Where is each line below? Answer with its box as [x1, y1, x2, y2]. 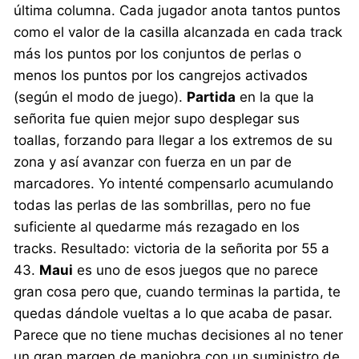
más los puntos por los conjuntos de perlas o [14, 45, 302, 62]
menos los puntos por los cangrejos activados [14, 67, 309, 83]
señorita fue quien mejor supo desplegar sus [14, 110, 301, 127]
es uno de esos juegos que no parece [73, 261, 319, 278]
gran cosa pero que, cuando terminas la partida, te [14, 283, 341, 300]
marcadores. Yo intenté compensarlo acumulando [14, 175, 334, 192]
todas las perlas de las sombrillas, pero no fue [14, 196, 312, 213]
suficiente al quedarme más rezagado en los [14, 218, 301, 235]
